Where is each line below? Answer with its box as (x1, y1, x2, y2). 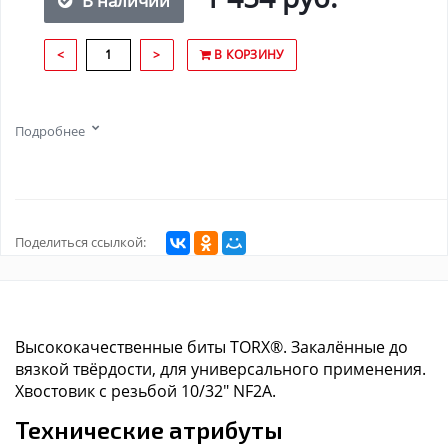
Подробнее (15, 122, 85, 141)
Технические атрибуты (15, 415, 283, 445)
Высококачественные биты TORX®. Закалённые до (15, 336, 408, 359)
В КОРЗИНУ (211, 46, 284, 64)
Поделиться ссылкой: (15, 233, 146, 252)
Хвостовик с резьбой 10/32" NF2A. (15, 380, 276, 403)
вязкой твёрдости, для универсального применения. (15, 358, 426, 381)
